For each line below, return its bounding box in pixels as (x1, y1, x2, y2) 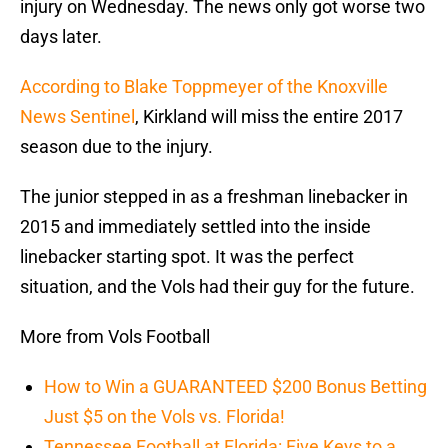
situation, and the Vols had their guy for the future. (20, 276, 415, 298)
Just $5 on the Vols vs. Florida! (44, 406, 285, 428)
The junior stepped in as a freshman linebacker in (20, 186, 408, 208)
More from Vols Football (20, 326, 210, 348)
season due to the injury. (20, 136, 213, 158)
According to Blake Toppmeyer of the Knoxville (20, 76, 388, 98)
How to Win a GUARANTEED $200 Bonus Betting (44, 376, 427, 398)
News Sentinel (20, 106, 135, 128)
